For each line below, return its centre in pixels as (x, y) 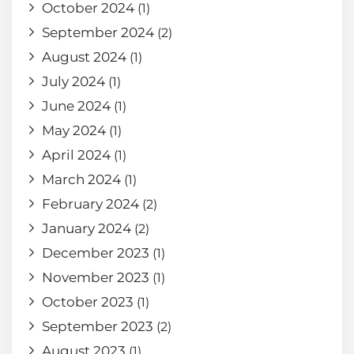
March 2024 (81, 179)
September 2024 (98, 32)
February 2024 (90, 203)
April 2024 (76, 154)
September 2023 (98, 326)
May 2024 (74, 130)
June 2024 (76, 105)
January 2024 (87, 228)
